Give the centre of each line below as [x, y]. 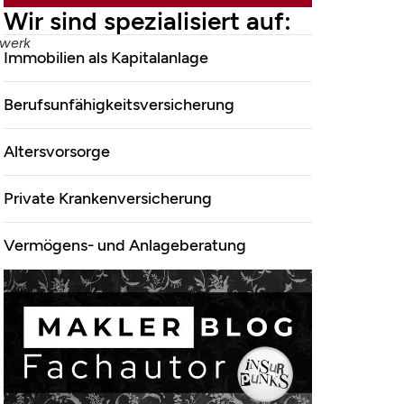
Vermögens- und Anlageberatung [125, 245]
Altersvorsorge [57, 151]
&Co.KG [198, 87]
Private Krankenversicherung [108, 198]
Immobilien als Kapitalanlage [106, 57]
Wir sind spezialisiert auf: [147, 20]
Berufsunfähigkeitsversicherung [119, 104]
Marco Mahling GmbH [198, 42]
